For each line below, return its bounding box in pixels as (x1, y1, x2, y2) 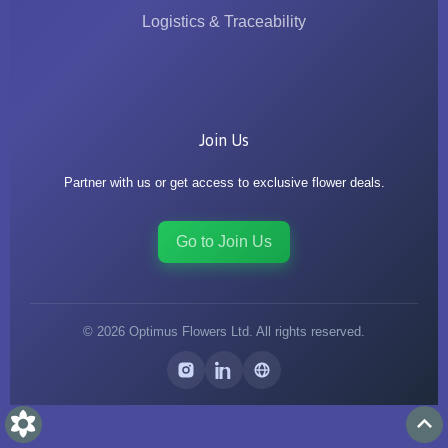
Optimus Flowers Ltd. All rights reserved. (125, 324, 365, 340)
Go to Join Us (176, 233, 272, 251)
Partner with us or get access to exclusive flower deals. (63, 175, 385, 191)
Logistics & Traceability (142, 12, 306, 30)
